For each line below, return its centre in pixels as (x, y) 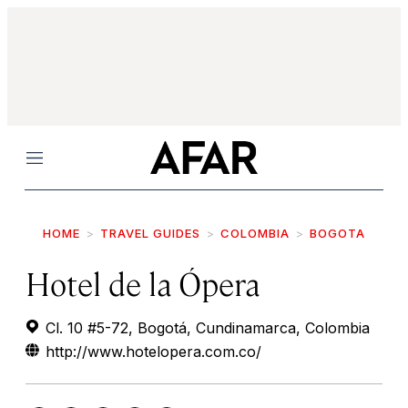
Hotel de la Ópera (143, 283)
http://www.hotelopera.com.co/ (153, 352)
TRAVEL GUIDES (150, 233)
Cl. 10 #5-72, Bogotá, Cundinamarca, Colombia (205, 328)
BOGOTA (337, 233)
